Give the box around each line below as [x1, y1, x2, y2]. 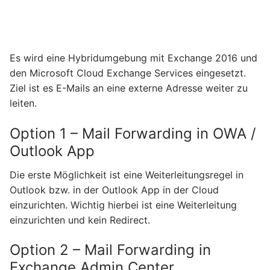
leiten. [10, 97, 37, 110]
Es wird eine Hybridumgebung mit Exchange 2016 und [10, 52, 257, 64]
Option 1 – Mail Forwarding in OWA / [10, 124, 256, 142]
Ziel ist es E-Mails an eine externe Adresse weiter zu [10, 82, 248, 95]
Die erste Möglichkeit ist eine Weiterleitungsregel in [10, 168, 243, 181]
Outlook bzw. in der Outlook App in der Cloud [10, 183, 219, 196]
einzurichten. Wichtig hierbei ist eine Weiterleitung [10, 198, 237, 211]
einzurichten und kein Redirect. [10, 213, 150, 226]
